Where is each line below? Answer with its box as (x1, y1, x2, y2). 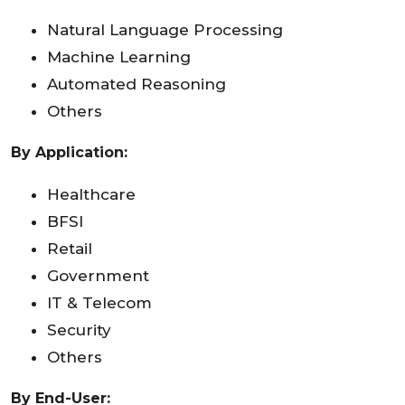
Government (47, 266, 149, 285)
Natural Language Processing (47, 20, 283, 39)
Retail (47, 239, 92, 258)
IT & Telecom (47, 293, 152, 312)
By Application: (11, 143, 132, 161)
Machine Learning (47, 47, 191, 66)
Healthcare (47, 184, 136, 203)
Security (47, 320, 111, 339)
